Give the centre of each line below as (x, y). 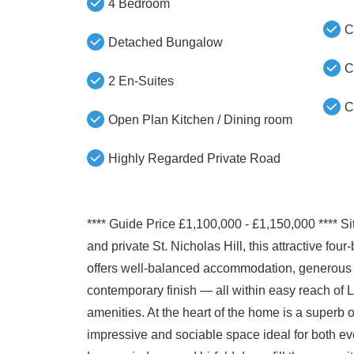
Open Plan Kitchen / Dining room (200, 120)
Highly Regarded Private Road (194, 158)
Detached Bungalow (165, 42)
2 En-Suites (141, 81)
